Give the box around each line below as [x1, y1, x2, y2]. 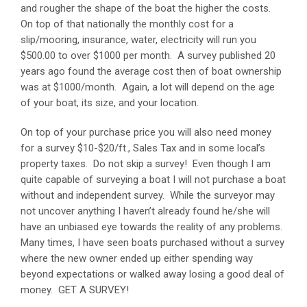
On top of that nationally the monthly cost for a [21, 17, 234, 30]
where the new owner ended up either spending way [21, 251, 253, 265]
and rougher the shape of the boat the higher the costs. [21, 1, 273, 14]
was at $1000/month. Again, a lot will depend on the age [21, 80, 275, 93]
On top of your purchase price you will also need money [21, 125, 271, 138]
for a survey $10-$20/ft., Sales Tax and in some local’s [21, 141, 265, 154]
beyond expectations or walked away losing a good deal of [21, 267, 284, 280]
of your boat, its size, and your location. [21, 96, 199, 109]
